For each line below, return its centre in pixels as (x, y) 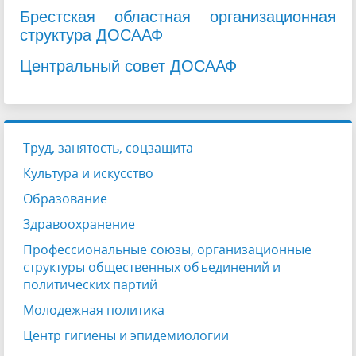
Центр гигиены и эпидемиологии (126, 335)
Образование (65, 199)
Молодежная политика (94, 310)
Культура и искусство (88, 173)
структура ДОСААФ (91, 35)
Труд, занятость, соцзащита (108, 148)
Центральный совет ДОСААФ (128, 66)
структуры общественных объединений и (152, 267)
